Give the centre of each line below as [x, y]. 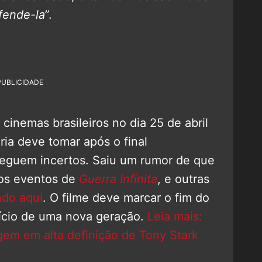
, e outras [183, 179]
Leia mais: [175, 217]
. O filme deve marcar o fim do [126, 198]
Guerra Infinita [118, 179]
